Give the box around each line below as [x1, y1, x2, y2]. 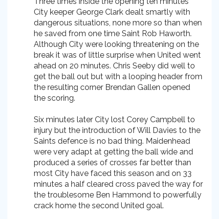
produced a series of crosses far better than [34, 158, 191, 167]
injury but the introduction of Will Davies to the [34, 126, 200, 135]
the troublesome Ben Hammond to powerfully [34, 190, 201, 199]
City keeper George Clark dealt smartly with [34, 7, 190, 17]
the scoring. [34, 93, 75, 103]
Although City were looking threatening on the [34, 40, 199, 49]
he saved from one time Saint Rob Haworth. [34, 29, 192, 38]
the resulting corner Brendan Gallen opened [34, 83, 190, 92]
